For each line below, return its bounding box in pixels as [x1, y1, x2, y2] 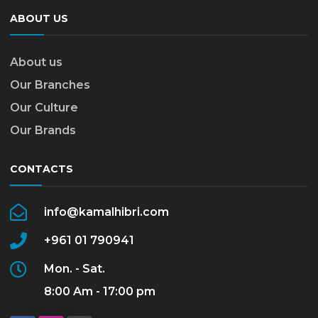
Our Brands [10, 124, 76, 138]
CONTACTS [10, 163, 73, 176]
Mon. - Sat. [44, 262, 105, 276]
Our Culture [10, 101, 78, 115]
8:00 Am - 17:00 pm [44, 285, 155, 299]
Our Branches [10, 78, 90, 92]
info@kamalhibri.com [44, 205, 169, 219]
